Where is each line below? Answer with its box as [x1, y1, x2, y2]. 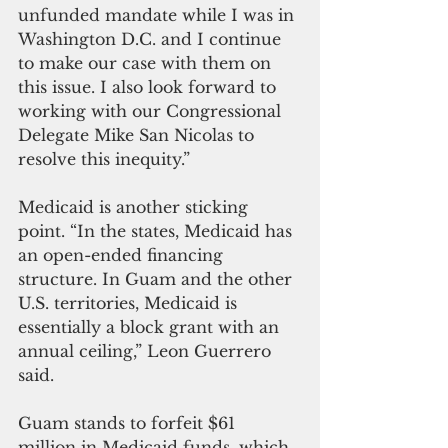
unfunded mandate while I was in [18, 4, 299, 25]
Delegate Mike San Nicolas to [18, 124, 259, 145]
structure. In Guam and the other [18, 268, 297, 289]
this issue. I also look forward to [18, 76, 281, 97]
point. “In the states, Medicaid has [18, 220, 297, 241]
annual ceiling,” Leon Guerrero [18, 340, 276, 361]
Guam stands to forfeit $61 [18, 412, 240, 433]
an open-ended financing [18, 244, 228, 265]
